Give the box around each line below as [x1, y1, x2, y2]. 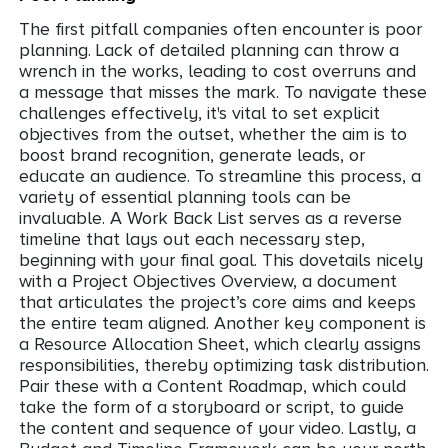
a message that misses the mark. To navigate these [19, 81, 427, 102]
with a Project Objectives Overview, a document [19, 270, 397, 291]
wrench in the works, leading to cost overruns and [19, 60, 416, 81]
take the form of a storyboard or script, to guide [19, 396, 404, 417]
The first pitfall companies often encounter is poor [19, 18, 422, 39]
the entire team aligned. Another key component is [19, 312, 426, 333]
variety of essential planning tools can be [19, 186, 351, 207]
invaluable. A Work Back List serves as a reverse [19, 207, 402, 228]
